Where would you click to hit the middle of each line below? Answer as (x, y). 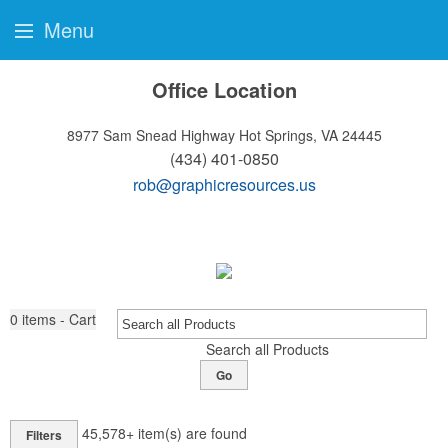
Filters (44, 435)
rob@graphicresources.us (224, 184)
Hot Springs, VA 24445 (310, 135)
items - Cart (59, 319)
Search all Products (267, 349)
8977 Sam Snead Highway (150, 135)
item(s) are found (192, 432)
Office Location (224, 89)
